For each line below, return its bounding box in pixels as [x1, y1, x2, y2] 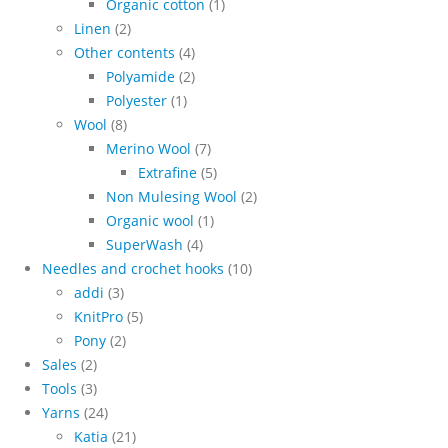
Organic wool [106, 211, 194, 230]
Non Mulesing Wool [106, 187, 237, 206]
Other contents [74, 43, 175, 62]
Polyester [106, 91, 167, 110]
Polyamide [106, 67, 175, 86]
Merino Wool [106, 139, 191, 158]
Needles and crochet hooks [42, 259, 224, 278]
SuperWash [106, 235, 183, 254]
